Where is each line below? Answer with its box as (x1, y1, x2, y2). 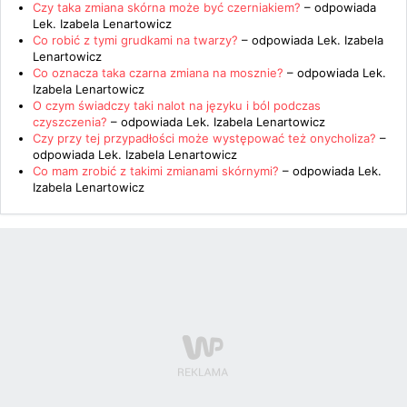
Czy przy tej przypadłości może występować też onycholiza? (33, 131, 376, 145)
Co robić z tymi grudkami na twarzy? (33, 33, 242, 47)
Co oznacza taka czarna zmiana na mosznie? (33, 65, 283, 80)
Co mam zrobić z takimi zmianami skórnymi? (33, 164, 279, 178)
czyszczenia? (33, 114, 107, 129)
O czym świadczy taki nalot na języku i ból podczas (33, 98, 321, 113)
